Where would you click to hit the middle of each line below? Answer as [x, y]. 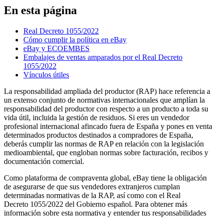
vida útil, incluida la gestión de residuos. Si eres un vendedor [97, 117]
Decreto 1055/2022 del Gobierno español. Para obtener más [96, 204]
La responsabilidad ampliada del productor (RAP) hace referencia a [107, 91]
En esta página [40, 10]
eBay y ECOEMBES [56, 48]
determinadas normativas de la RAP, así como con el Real [92, 195]
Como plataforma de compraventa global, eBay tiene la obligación [105, 178]
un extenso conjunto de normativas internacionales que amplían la [104, 100]
